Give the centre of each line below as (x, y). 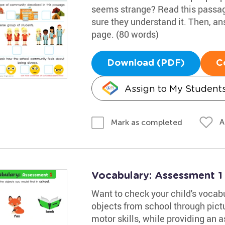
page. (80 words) (125, 34)
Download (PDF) (146, 63)
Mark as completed (146, 122)
